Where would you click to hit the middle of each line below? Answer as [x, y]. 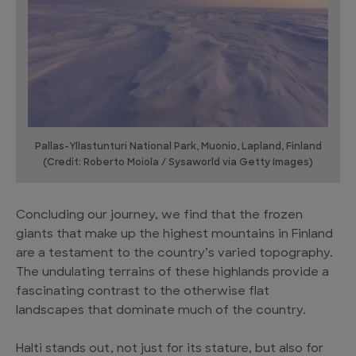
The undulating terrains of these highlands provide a [172, 273]
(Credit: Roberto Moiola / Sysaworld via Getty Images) [178, 163]
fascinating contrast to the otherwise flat [143, 292]
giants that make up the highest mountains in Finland [174, 235]
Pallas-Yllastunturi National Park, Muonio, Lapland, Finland [178, 147]
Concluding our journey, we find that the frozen [159, 216]
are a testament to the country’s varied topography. [174, 254]
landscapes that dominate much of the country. [161, 311]
